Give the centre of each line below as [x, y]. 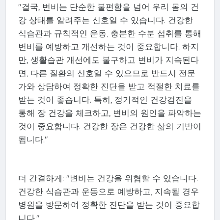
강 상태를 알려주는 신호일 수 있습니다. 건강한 [105, 20]
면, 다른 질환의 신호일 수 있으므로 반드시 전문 [107, 73]
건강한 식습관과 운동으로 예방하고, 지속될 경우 [108, 192]
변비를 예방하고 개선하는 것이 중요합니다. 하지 [108, 47]
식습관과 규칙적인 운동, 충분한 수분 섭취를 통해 [110, 33]
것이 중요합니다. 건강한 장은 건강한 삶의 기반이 [110, 126]
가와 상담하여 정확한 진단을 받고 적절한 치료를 [109, 86]
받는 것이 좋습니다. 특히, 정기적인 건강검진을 [105, 100]
